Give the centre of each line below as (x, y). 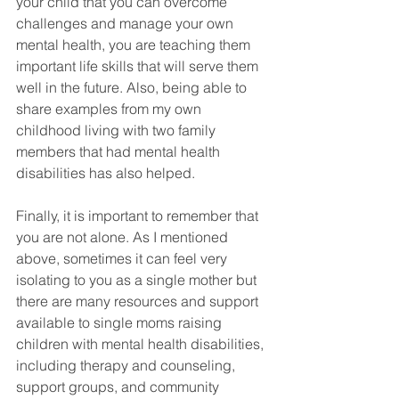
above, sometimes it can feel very (123, 259)
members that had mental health (120, 152)
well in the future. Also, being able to (133, 88)
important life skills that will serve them (139, 66)
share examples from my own (110, 109)
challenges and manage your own (126, 24)
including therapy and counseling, (127, 366)
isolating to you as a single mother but (138, 280)
